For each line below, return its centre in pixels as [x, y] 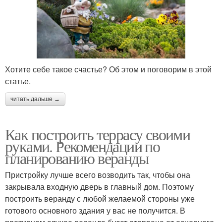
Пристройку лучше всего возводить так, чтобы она [98, 175]
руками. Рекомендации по [83, 146]
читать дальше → [35, 99]
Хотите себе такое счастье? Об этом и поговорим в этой [108, 69]
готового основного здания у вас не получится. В [95, 211]
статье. [18, 81]
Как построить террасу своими [98, 134]
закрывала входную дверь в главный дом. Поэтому [99, 187]
